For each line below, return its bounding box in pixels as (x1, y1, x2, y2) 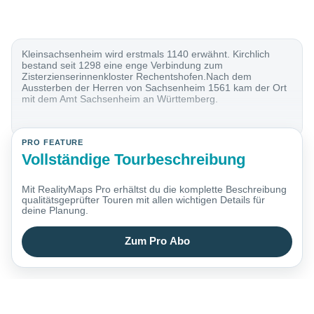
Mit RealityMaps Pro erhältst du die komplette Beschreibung (22, 184, 287, 196)
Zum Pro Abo (124, 235, 190, 247)
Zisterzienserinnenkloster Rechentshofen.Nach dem (22, 71, 252, 83)
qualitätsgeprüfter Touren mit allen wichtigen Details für (22, 194, 266, 206)
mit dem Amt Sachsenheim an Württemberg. (22, 93, 219, 105)
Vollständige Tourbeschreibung (22, 150, 246, 168)
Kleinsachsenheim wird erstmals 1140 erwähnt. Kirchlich (22, 48, 271, 60)
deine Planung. (22, 205, 89, 217)
